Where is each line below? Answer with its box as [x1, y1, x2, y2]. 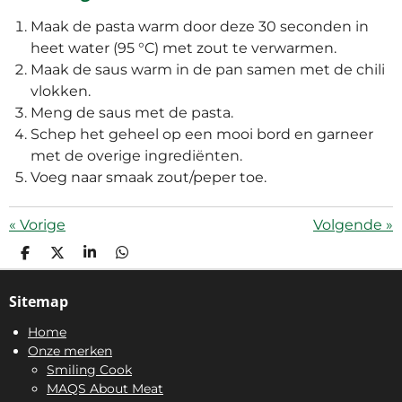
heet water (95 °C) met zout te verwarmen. [31, 39, 336, 57]
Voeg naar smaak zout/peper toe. [31, 169, 267, 187]
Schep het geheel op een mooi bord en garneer [31, 126, 373, 144]
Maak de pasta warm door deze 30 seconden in [31, 18, 369, 36]
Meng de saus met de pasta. [31, 104, 233, 122]
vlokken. [31, 83, 91, 100]
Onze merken [28, 343, 112, 360]
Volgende [313, 216, 382, 234]
